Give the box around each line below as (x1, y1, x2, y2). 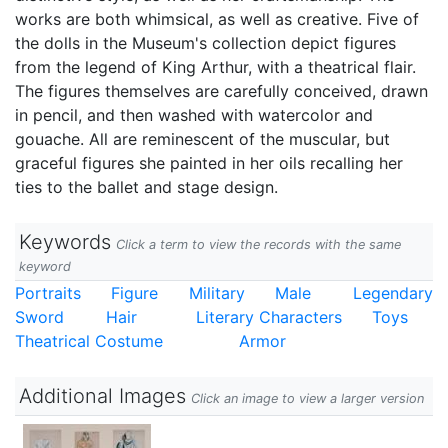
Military (189, 283, 245, 303)
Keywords (19, 230, 111, 254)
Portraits (15, 283, 81, 303)
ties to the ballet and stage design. (15, 177, 278, 197)
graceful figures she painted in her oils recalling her (15, 153, 403, 173)
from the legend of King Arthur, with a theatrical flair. (15, 57, 416, 77)
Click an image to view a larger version (191, 391, 424, 406)
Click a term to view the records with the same (116, 237, 401, 252)
